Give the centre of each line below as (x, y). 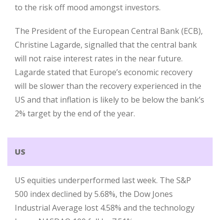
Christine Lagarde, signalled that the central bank (106, 45)
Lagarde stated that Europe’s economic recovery (104, 72)
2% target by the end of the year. (75, 113)
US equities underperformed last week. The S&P (103, 180)
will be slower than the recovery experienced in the (108, 86)
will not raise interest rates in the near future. (99, 58)
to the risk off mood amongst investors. (88, 7)
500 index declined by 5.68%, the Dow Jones (94, 194)
